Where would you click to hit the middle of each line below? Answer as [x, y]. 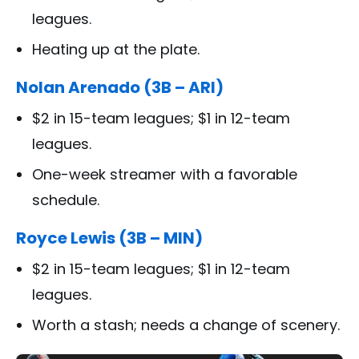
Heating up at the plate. [116, 49]
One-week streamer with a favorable [165, 174]
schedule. [66, 200]
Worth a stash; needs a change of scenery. [186, 325]
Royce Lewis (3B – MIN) [109, 238]
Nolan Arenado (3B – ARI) [120, 87]
